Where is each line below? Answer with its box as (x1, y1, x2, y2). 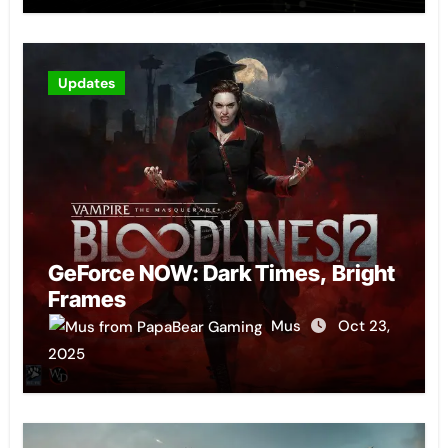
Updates (57, 73, 115, 92)
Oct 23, (337, 315, 390, 336)
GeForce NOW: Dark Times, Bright (47, 259, 395, 286)
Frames (47, 285, 126, 312)
